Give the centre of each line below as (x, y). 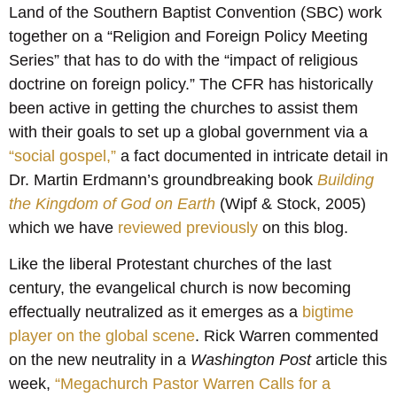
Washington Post (251, 360)
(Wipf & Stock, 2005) (291, 203)
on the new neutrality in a (100, 360)
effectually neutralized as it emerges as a (156, 312)
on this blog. (303, 227)
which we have (63, 227)
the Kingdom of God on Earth (112, 203)
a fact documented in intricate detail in (252, 156)
